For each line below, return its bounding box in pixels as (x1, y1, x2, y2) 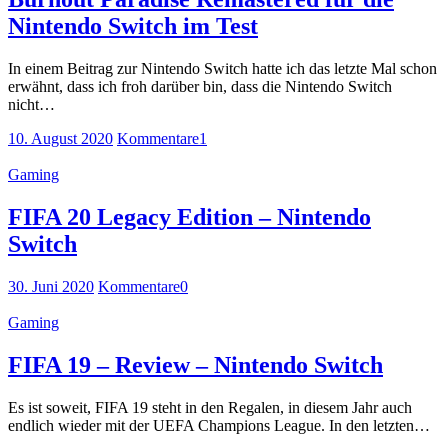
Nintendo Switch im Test (8, 13, 258, 40)
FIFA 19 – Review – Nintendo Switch (8, 352, 383, 379)
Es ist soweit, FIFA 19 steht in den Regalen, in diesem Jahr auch (8, 398, 412, 416)
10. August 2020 (8, 130, 113, 148)
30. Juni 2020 (8, 278, 94, 296)
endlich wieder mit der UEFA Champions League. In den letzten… (8, 416, 430, 434)
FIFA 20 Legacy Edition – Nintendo (8, 204, 371, 231)
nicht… (8, 96, 55, 114)
